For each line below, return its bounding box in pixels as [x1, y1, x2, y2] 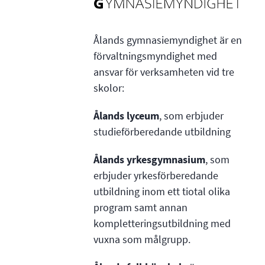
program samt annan [93, 201, 188, 215]
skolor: [93, 81, 124, 96]
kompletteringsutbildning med [93, 216, 231, 231]
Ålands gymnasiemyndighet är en [93, 33, 242, 48]
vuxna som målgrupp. [93, 232, 190, 247]
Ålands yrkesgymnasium [93, 153, 205, 167]
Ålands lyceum [93, 109, 159, 124]
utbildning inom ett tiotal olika [93, 185, 230, 199]
